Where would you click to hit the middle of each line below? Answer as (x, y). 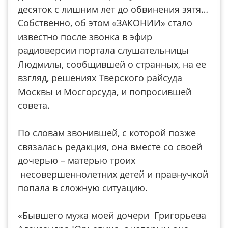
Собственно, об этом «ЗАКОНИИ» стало (105, 23)
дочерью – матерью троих (77, 160)
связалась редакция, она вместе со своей (110, 147)
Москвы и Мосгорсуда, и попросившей (105, 92)
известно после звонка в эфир (85, 37)
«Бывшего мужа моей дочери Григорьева (112, 215)
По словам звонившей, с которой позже (107, 133)
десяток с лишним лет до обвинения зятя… (113, 9)
